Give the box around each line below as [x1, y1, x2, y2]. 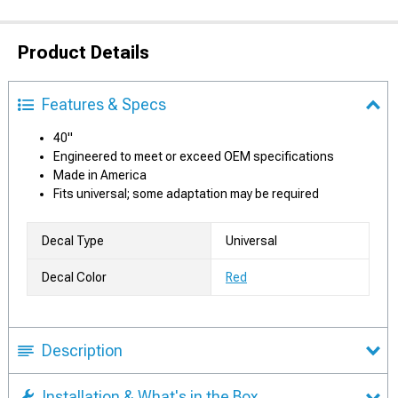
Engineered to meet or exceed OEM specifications [53, 149, 334, 163]
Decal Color [42, 270, 107, 284]
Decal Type [42, 234, 104, 248]
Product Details [18, 42, 149, 63]
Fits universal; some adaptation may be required [53, 187, 319, 201]
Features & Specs [42, 95, 166, 114]
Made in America [53, 168, 147, 182]
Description [42, 341, 123, 360]
